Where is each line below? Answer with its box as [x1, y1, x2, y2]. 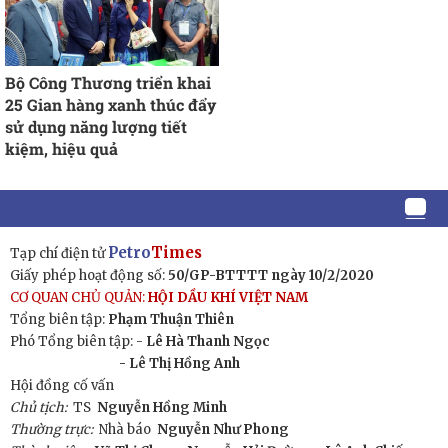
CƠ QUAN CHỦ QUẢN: [10, 288, 148, 306]
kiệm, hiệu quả [5, 137, 118, 159]
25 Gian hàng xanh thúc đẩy [5, 93, 216, 115]
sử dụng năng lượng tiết [5, 115, 187, 137]
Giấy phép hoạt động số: [10, 266, 168, 284]
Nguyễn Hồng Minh [97, 398, 227, 416]
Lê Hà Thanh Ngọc [146, 332, 270, 350]
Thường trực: [10, 420, 99, 438]
